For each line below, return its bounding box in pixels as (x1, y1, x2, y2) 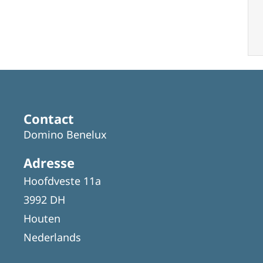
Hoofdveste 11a (23, 173, 101, 188)
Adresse (23, 153, 75, 171)
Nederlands (23, 230, 81, 244)
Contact (23, 109, 74, 127)
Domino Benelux (23, 127, 107, 141)
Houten (23, 211, 60, 225)
